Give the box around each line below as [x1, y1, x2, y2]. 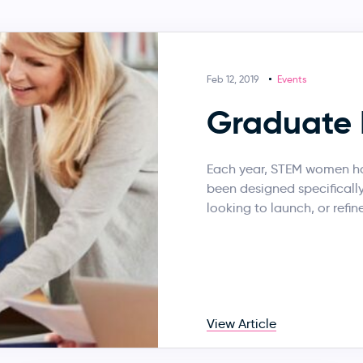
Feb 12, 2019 [207, 73, 259, 85]
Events [277, 73, 307, 85]
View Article [207, 315, 277, 331]
